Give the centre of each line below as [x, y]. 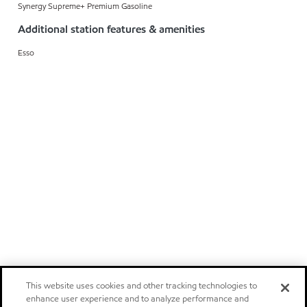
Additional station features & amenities [111, 29]
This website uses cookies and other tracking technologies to [142, 286]
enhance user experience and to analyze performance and [138, 299]
